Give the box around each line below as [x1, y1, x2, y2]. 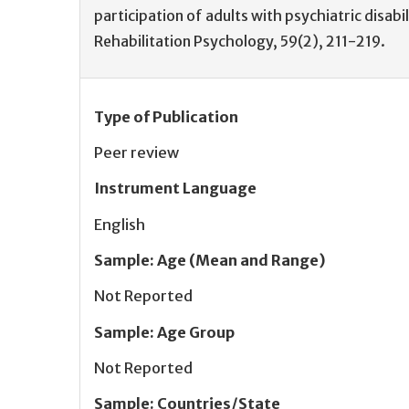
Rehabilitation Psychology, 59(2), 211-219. [94, 31, 385, 50]
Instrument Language [94, 179, 257, 198]
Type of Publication [94, 107, 238, 126]
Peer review [94, 143, 179, 163]
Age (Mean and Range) [157, 250, 326, 269]
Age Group [157, 322, 235, 341]
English [94, 215, 145, 234]
